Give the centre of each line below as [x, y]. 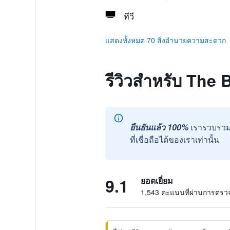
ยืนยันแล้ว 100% [159, 127]
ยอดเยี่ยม [157, 180]
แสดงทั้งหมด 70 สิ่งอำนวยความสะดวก [165, 40]
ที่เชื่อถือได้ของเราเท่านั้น [174, 139]
